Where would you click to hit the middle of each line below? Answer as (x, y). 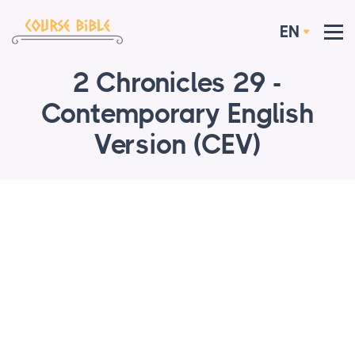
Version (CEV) (177, 145)
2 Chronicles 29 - (177, 83)
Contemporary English (177, 114)
